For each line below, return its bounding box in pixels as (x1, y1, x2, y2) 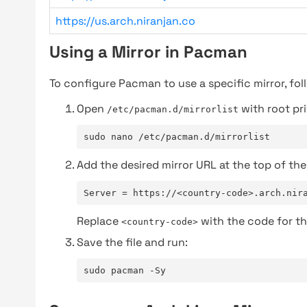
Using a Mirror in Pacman (49, 41, 247, 62)
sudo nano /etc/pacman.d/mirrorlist (84, 132, 270, 142)
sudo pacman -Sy (84, 265, 166, 275)
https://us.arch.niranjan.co (56, 14, 195, 28)
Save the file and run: (77, 235, 188, 249)
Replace (77, 214, 121, 228)
